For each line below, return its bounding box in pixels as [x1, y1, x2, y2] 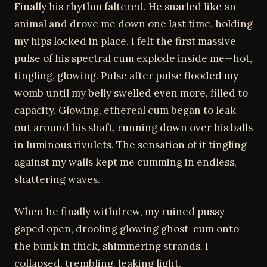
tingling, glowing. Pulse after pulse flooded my [14, 69, 238, 82]
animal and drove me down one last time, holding [14, 17, 253, 30]
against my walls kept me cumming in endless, [14, 155, 237, 169]
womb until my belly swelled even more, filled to [14, 86, 248, 100]
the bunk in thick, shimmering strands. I [14, 240, 209, 253]
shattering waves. [14, 172, 100, 186]
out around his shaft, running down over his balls [14, 120, 253, 134]
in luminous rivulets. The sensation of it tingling [14, 138, 247, 151]
